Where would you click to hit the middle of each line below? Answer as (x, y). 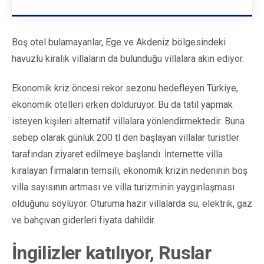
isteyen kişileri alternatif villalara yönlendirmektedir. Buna (128, 121)
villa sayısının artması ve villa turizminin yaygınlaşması (123, 187)
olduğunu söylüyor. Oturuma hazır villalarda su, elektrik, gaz (132, 203)
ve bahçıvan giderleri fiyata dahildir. (84, 220)
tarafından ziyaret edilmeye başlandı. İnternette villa (117, 154)
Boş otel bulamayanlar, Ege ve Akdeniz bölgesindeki (119, 42)
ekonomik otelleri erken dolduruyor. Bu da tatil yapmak (122, 104)
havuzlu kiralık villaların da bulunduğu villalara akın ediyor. (128, 58)
